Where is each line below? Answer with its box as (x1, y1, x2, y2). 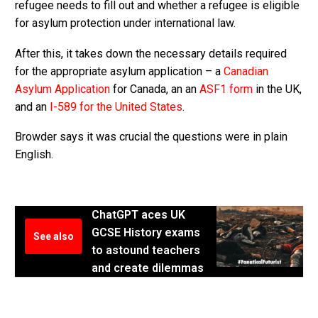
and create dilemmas (92, 261, 204, 275)
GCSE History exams (92, 226, 200, 240)
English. (15, 148, 53, 162)
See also (33, 231, 74, 243)
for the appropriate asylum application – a (15, 64, 224, 78)
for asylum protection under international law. (15, 16, 236, 30)
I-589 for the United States (50, 99, 182, 114)
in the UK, (253, 82, 302, 96)
